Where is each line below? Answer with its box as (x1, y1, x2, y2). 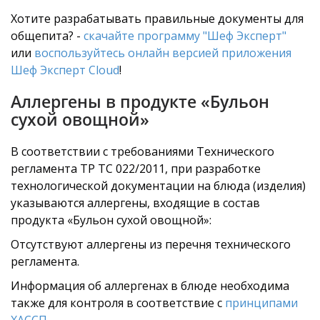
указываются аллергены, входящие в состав (11, 195, 260, 211)
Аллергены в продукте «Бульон (11, 90, 269, 113)
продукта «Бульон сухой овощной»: (11, 212, 211, 228)
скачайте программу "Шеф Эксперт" (84, 28, 286, 44)
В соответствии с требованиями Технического (11, 144, 274, 159)
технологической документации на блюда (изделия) (11, 178, 306, 194)
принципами (225, 295, 298, 311)
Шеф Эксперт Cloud (11, 62, 119, 78)
